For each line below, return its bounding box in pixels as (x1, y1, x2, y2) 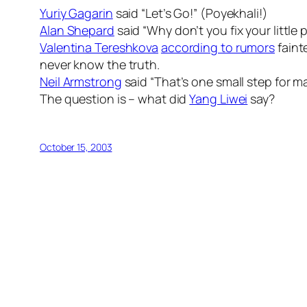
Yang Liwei (189, 90, 248, 108)
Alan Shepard (40, 22, 114, 39)
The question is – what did (40, 90, 190, 108)
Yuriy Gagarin (40, 5, 113, 22)
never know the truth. (40, 56, 160, 73)
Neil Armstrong (40, 73, 122, 90)
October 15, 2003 (40, 140, 112, 154)
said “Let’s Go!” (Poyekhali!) (112, 5, 268, 22)
